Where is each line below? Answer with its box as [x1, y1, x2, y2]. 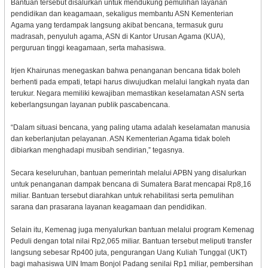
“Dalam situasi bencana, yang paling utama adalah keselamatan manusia [10, 123, 250, 132]
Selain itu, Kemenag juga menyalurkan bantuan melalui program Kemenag [10, 225, 254, 234]
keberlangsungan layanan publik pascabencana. [10, 100, 170, 109]
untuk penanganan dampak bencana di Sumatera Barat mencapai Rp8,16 [10, 179, 251, 188]
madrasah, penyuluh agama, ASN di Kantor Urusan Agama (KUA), [10, 32, 225, 41]
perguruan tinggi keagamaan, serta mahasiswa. [10, 43, 166, 52]
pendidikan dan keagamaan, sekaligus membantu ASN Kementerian [10, 9, 233, 18]
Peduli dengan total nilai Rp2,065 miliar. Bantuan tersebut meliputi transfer [10, 236, 252, 245]
